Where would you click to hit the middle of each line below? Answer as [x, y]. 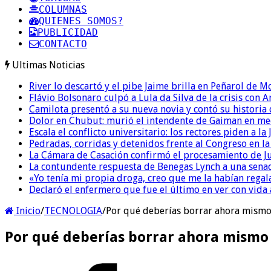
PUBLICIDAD [68, 32]
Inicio [27, 211]
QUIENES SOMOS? [81, 21]
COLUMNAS [63, 9]
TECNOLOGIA [73, 211]
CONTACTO [63, 44]
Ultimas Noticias [48, 65]
